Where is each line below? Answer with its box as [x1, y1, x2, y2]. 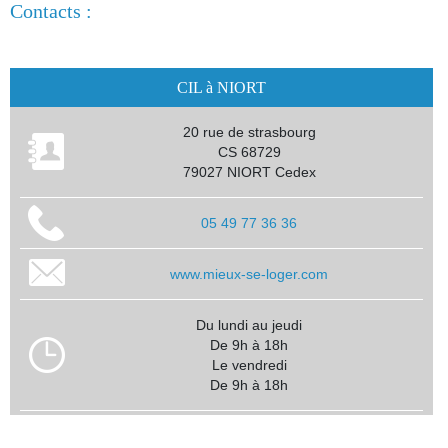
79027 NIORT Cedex [182, 163, 316, 180]
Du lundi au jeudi [196, 316, 302, 333]
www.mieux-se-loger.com [170, 265, 328, 282]
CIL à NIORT [177, 78, 266, 96]
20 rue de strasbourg [182, 123, 316, 140]
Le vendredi [211, 356, 287, 373]
